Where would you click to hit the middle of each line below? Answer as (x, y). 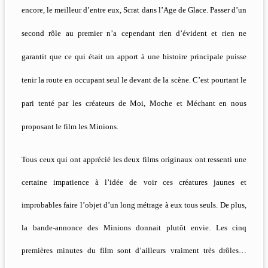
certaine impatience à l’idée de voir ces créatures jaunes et (134, 182)
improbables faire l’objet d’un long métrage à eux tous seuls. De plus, (134, 205)
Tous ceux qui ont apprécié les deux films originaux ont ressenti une (134, 160)
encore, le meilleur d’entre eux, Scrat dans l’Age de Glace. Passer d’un (134, 10)
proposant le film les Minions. (70, 127)
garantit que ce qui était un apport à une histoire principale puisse (134, 57)
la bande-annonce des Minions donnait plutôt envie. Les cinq (134, 228)
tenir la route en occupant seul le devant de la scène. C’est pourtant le (134, 80)
